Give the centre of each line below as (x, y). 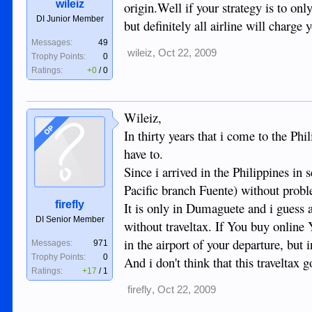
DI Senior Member (70, 220)
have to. (144, 154)
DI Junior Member (70, 19)
